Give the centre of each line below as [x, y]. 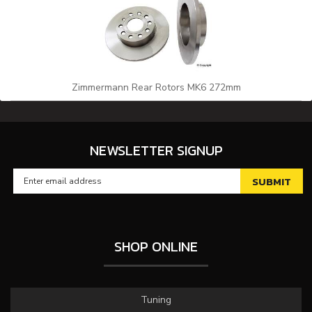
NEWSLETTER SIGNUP [156, 150]
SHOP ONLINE [156, 247]
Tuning [156, 300]
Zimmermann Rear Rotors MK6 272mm [156, 87]
